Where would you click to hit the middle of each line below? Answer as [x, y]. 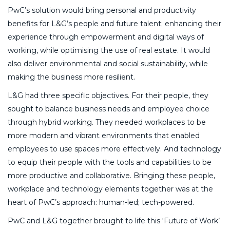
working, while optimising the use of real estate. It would [109, 51]
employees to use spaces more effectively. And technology [114, 149]
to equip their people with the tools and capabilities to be [110, 162]
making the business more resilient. [71, 77]
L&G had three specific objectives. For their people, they [108, 96]
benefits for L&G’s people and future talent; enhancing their [114, 24]
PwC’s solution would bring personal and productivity [102, 11]
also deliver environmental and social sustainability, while [108, 64]
